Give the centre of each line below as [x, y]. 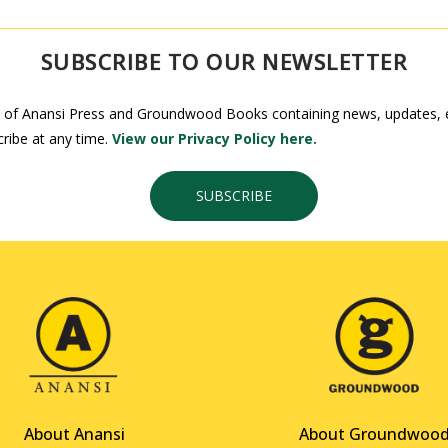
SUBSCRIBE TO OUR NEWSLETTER [224, 60]
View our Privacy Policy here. [214, 138]
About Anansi [74, 434]
